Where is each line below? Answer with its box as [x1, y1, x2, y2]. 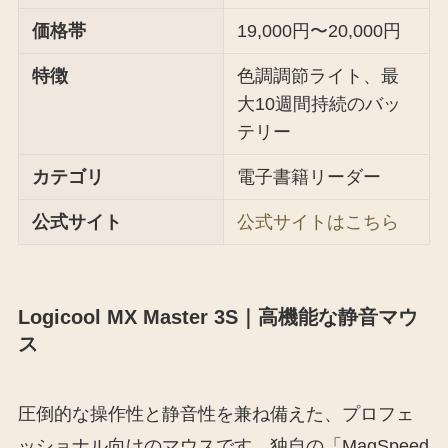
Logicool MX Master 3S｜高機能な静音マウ [17, 306, 418, 329]
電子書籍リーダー [237, 166, 382, 187]
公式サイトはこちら [237, 211, 400, 232]
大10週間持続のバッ [237, 93, 402, 114]
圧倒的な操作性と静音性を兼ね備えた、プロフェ [17, 403, 414, 424]
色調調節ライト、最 [237, 65, 400, 86]
